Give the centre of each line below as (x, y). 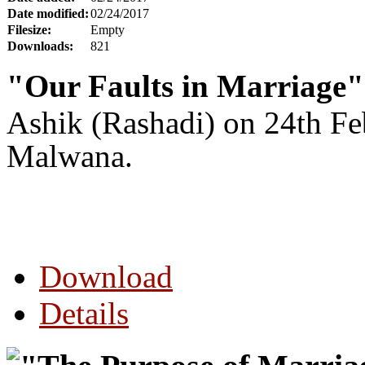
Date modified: (48, 14)
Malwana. (70, 156)
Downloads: (40, 46)
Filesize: (29, 30)
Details (84, 314)
